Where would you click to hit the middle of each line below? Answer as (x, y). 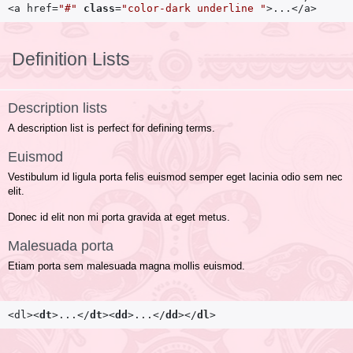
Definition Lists (71, 59)
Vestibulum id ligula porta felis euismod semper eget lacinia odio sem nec (175, 177)
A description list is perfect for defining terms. (111, 128)
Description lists (58, 108)
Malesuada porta (61, 246)
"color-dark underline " (194, 9)
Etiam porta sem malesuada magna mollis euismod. (126, 266)
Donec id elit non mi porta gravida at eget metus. (119, 217)
